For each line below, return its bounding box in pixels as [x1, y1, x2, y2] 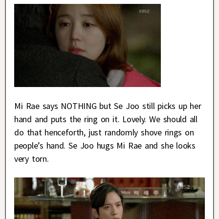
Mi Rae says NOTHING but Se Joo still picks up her [14, 100, 201, 111]
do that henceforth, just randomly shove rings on [14, 126, 194, 138]
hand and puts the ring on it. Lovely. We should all [14, 113, 197, 125]
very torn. [14, 153, 49, 164]
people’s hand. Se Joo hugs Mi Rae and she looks [14, 139, 196, 151]
